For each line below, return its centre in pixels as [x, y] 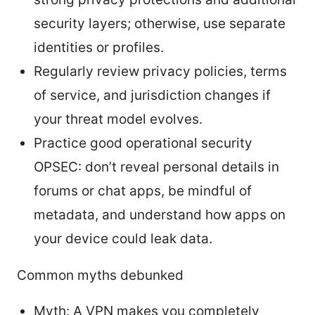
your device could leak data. [123, 238]
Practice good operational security [143, 143]
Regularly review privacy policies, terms [160, 71]
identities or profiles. [99, 47]
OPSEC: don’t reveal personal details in [156, 167]
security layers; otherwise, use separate [160, 23]
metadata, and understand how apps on [160, 214]
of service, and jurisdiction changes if [152, 95]
